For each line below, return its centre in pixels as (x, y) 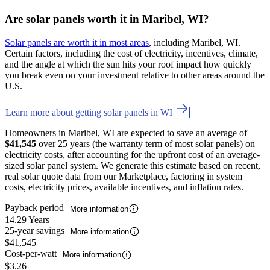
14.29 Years (27, 220)
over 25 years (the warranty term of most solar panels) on (146, 143)
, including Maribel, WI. (195, 42)
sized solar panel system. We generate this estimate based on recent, (133, 165)
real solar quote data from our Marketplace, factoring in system (124, 176)
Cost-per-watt (32, 254)
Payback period (36, 207)
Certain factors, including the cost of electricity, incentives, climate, (131, 53)
